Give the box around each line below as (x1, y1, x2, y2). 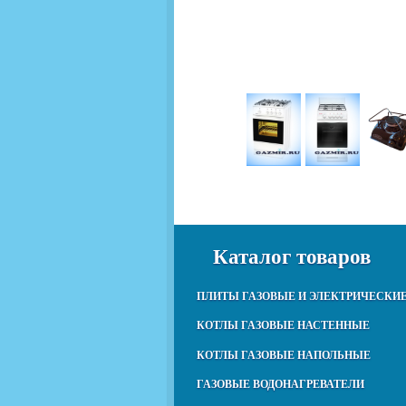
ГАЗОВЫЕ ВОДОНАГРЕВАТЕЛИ (197, 377, 364, 391)
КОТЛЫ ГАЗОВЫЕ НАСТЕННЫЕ (197, 319, 370, 333)
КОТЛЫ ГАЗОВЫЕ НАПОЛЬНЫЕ (197, 348, 371, 362)
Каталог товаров (197, 246, 371, 268)
